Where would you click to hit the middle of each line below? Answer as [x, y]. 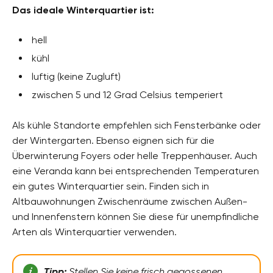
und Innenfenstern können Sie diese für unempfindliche [136, 216]
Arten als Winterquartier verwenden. [94, 232]
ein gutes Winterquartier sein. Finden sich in [111, 186]
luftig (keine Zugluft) [76, 76]
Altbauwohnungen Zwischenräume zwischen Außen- [130, 201]
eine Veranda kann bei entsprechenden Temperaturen [136, 171]
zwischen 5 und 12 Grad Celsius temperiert [127, 94]
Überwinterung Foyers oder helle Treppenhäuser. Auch [135, 155]
